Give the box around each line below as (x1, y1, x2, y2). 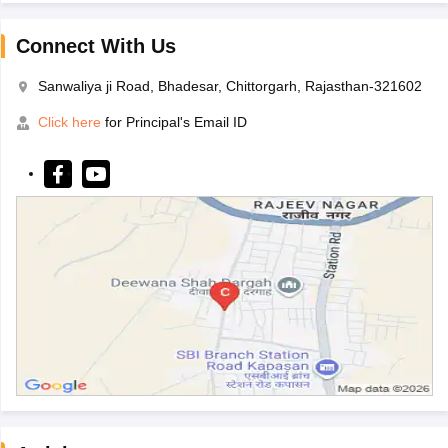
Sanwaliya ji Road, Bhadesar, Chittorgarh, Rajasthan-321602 (37, 78, 422, 95)
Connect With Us (15, 35, 176, 58)
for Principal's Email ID (100, 114, 247, 131)
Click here (37, 114, 101, 131)
